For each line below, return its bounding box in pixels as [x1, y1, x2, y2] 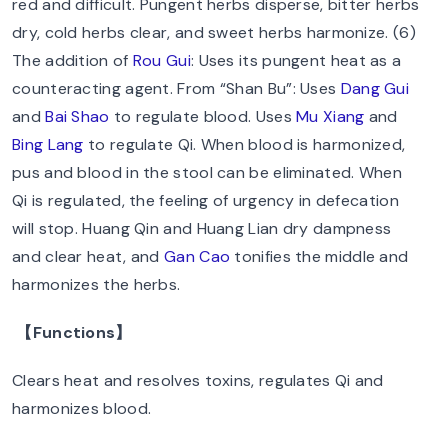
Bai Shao [45, 106, 110, 127]
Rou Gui [132, 50, 191, 71]
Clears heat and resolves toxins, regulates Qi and [12, 370, 384, 391]
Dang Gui [340, 78, 410, 99]
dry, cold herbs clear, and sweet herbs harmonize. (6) [12, 22, 416, 43]
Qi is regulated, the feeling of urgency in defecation [12, 190, 399, 211]
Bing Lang [12, 134, 84, 155]
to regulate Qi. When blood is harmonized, [83, 134, 406, 155]
